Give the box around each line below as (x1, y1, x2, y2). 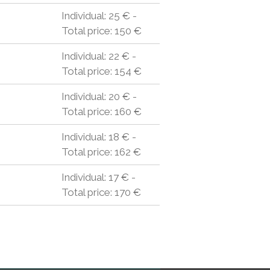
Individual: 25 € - (61, 10, 137, 22)
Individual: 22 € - (61, 50, 136, 62)
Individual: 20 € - (61, 90, 137, 102)
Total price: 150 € (61, 25, 142, 37)
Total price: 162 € (61, 146, 141, 158)
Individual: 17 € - (61, 171, 136, 183)
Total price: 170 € (61, 186, 141, 198)
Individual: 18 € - (61, 131, 136, 143)
